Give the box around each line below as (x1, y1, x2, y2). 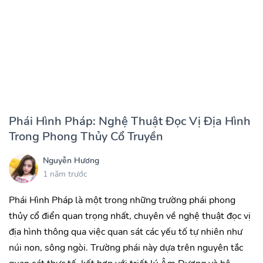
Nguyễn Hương (43, 154, 99, 166)
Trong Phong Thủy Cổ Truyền (9, 129, 163, 145)
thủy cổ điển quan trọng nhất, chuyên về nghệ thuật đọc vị (9, 210, 251, 223)
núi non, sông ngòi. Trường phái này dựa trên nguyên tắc (9, 241, 243, 255)
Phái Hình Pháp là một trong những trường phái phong (9, 194, 235, 207)
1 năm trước (43, 168, 87, 180)
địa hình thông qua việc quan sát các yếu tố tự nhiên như (9, 225, 242, 239)
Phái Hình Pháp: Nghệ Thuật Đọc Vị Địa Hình (9, 113, 251, 130)
